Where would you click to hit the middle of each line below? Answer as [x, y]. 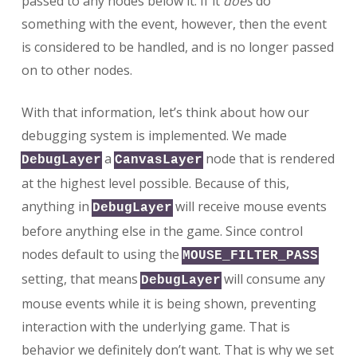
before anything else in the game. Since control [162, 231]
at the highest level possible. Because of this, [155, 184]
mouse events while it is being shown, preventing [169, 304]
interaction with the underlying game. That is [155, 327]
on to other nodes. [76, 71]
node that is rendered [268, 159]
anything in [57, 207]
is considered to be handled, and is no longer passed [177, 47]
